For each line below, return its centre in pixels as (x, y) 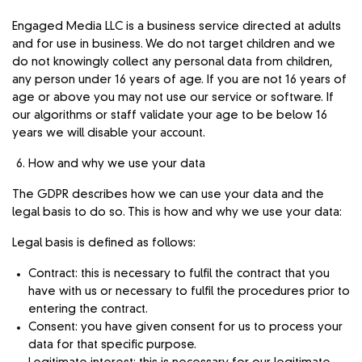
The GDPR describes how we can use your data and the (168, 194)
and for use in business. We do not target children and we (174, 44)
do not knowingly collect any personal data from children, (173, 62)
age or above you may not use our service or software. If (173, 97)
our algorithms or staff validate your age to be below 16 (170, 115)
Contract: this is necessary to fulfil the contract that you (179, 274)
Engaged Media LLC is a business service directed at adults (177, 26)
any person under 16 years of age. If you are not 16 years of (180, 80)
